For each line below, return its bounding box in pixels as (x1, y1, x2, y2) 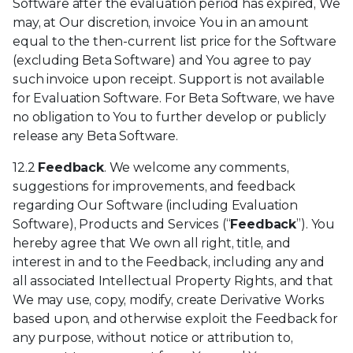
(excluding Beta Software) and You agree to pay (13, 53, 311, 69)
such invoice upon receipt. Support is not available (13, 72, 325, 87)
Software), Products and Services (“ (13, 217, 231, 232)
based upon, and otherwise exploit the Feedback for (13, 311, 338, 327)
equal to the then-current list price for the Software (13, 34, 336, 50)
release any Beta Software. (13, 128, 178, 144)
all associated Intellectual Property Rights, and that (13, 273, 333, 289)
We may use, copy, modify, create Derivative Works (13, 292, 325, 308)
